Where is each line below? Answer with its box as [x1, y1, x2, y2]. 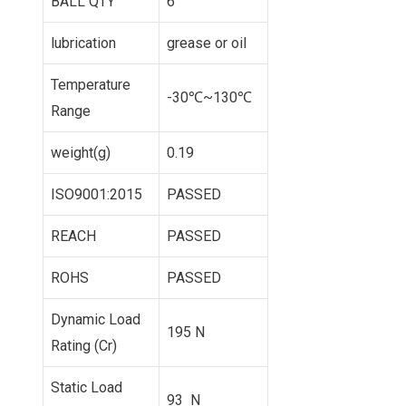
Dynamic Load [51, 310, 140, 328]
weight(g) [51, 143, 111, 161]
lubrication [51, 34, 116, 52]
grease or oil [167, 34, 246, 52]
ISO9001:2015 [51, 185, 142, 203]
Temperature [51, 75, 130, 93]
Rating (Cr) [51, 336, 117, 354]
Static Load [51, 378, 122, 396]
